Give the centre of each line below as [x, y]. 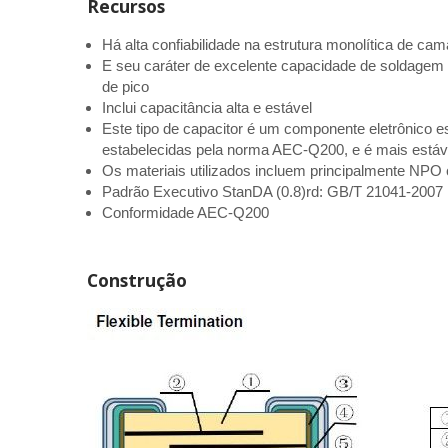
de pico [125, 86]
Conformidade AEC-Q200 [185, 212]
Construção [137, 280]
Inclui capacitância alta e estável [207, 107]
